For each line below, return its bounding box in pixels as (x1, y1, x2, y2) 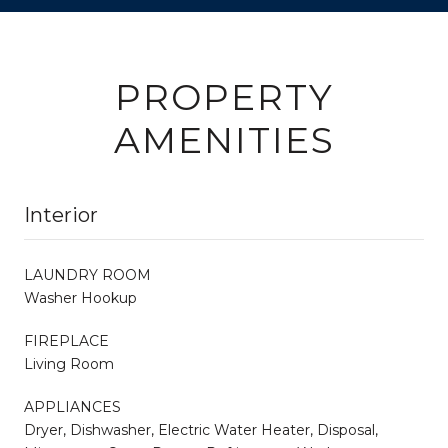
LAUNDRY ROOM (24, 265, 151, 284)
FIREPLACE (24, 331, 109, 350)
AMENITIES (113, 117, 335, 162)
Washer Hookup (24, 288, 137, 307)
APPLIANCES (24, 397, 121, 416)
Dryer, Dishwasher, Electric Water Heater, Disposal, (24, 420, 378, 439)
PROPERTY (114, 74, 334, 119)
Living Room (24, 354, 114, 373)
